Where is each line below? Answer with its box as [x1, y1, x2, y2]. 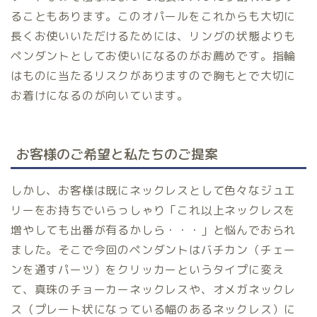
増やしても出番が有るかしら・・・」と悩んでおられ [11, 221, 296, 238]
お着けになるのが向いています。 [11, 88, 189, 104]
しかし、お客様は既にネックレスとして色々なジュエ [11, 182, 296, 198]
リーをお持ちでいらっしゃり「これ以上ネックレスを [11, 202, 296, 218]
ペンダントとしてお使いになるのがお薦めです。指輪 [11, 48, 296, 64]
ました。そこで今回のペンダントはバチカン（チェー [11, 241, 296, 258]
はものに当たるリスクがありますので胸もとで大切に [11, 68, 296, 84]
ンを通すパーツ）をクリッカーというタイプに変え [11, 261, 284, 277]
